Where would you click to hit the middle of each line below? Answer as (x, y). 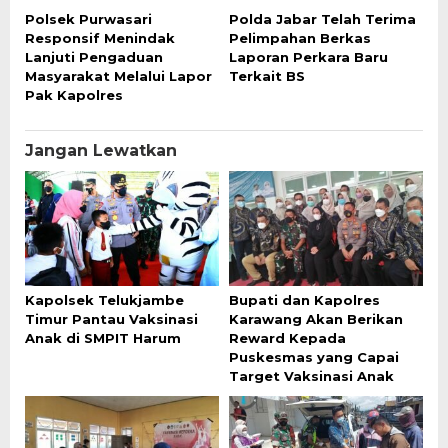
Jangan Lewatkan (101, 150)
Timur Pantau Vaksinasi (111, 318)
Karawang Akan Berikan (316, 318)
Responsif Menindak (100, 37)
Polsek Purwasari (88, 18)
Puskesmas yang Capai (314, 356)
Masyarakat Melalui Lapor (118, 75)
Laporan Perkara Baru (308, 56)
